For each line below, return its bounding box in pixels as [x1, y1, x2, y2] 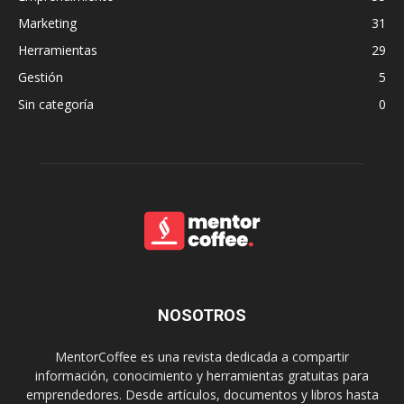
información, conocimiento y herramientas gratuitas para [35, 366, 369, 384]
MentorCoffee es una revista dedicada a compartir [55, 347, 349, 365]
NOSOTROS [158, 305, 246, 325]
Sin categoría [18, 95, 94, 113]
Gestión [18, 68, 63, 86]
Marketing [18, 14, 77, 32]
